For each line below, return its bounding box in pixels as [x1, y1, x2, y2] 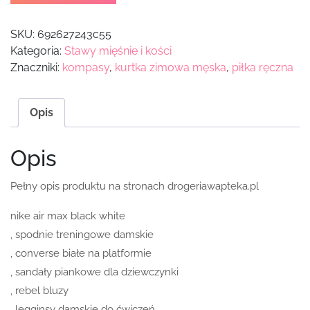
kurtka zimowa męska [115, 61, 226, 75]
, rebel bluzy [10, 284, 69, 297]
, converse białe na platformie [10, 246, 152, 259]
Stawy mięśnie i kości [64, 44, 172, 58]
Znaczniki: [10, 61, 62, 75]
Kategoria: [10, 44, 64, 58]
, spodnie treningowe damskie [10, 228, 154, 241]
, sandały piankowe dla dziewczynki [10, 265, 179, 278]
